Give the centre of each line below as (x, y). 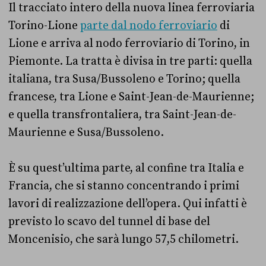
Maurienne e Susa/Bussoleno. (86, 132)
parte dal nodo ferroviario (149, 25)
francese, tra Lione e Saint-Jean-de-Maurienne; (131, 96)
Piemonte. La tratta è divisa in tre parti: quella (130, 61)
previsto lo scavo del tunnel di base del (109, 221)
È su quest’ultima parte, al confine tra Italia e (126, 168)
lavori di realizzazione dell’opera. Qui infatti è (128, 203)
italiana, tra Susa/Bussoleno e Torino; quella (124, 79)
